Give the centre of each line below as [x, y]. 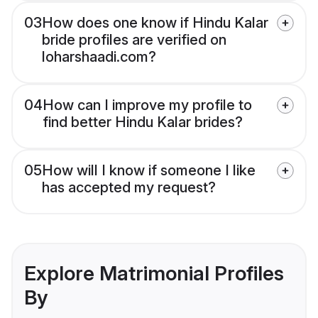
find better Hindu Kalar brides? [143, 122]
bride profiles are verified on [134, 40]
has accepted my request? [129, 188]
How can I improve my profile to [147, 105]
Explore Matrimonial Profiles [154, 274]
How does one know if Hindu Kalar [155, 23]
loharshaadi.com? [99, 57]
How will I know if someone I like [149, 171]
